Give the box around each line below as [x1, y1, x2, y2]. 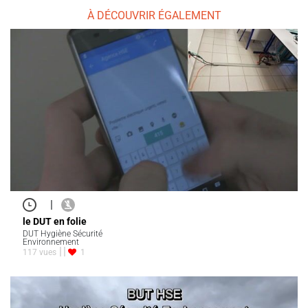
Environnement [23, 236, 79, 247]
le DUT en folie [23, 215, 87, 227]
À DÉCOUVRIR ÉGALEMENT [87, 9, 221, 23]
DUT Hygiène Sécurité [23, 228, 102, 239]
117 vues [23, 247, 56, 257]
